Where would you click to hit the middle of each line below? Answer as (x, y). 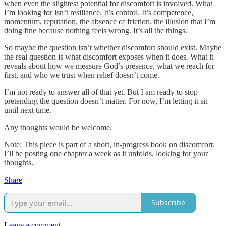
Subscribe (168, 203)
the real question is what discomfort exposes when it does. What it (109, 56)
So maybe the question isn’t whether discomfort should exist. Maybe (113, 47)
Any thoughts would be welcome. (58, 127)
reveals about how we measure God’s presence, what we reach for (109, 66)
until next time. (28, 110)
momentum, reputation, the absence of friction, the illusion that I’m (110, 21)
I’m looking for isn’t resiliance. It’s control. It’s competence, (99, 12)
